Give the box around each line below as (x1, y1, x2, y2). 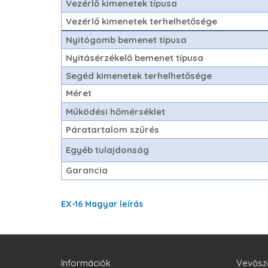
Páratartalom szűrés (66, 124, 160, 135)
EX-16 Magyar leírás (61, 199, 143, 209)
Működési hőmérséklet (66, 106, 166, 117)
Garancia (66, 165, 108, 176)
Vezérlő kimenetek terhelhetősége (66, 16, 218, 27)
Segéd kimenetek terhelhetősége (66, 70, 212, 81)
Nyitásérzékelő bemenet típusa (66, 52, 204, 63)
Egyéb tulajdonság (66, 144, 150, 156)
